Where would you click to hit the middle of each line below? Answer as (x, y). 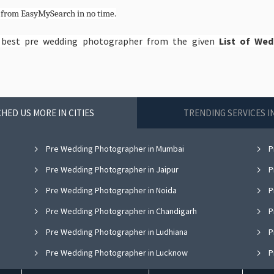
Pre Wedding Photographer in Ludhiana (116, 231)
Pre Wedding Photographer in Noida (110, 190)
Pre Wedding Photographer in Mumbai (114, 148)
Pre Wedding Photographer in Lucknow (116, 252)
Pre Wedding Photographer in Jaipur (111, 169)
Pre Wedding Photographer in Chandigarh (120, 211)
